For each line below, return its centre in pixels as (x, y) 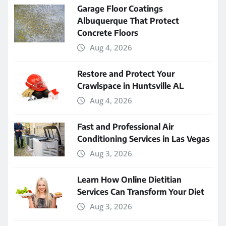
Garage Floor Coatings (120, 9)
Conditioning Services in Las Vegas (144, 139)
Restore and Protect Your (126, 74)
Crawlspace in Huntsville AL (130, 86)
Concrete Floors (108, 33)
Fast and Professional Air (125, 127)
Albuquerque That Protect (128, 21)
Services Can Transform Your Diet (141, 192)
